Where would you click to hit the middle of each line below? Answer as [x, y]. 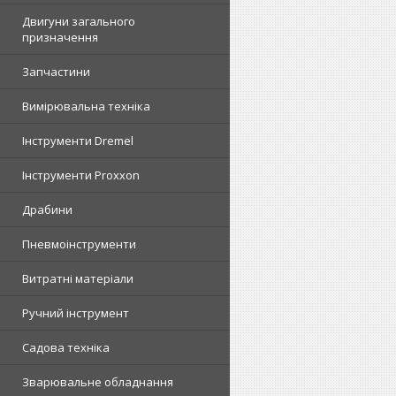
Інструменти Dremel [78, 141]
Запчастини [56, 72]
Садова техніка [66, 347]
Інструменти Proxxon [81, 175]
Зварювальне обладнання [98, 382]
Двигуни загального [79, 21]
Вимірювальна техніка [86, 106]
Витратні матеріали [78, 278]
